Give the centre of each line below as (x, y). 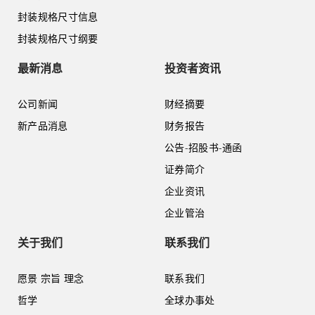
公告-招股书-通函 (204, 147)
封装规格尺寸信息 (58, 16)
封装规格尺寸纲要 (58, 38)
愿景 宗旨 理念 (51, 278)
